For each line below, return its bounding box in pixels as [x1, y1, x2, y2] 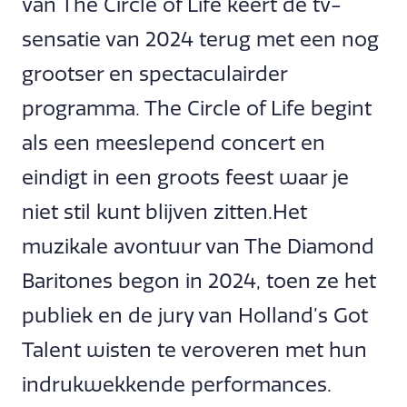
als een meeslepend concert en [22, 131, 325, 155]
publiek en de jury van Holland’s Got [22, 303, 368, 328]
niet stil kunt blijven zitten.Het [22, 200, 307, 224]
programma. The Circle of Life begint [22, 96, 372, 121]
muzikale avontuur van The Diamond [22, 234, 374, 259]
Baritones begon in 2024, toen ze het [22, 269, 376, 293]
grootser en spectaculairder [22, 62, 287, 86]
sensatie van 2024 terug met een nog [22, 27, 379, 52]
